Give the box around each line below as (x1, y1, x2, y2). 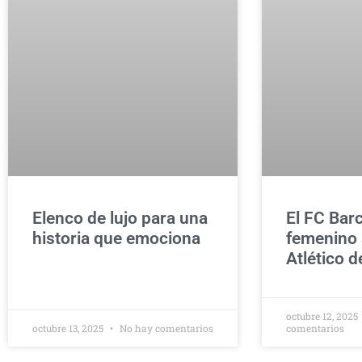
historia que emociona (32, 229, 200, 248)
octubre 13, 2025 (32, 322, 106, 335)
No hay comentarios (117, 322, 213, 335)
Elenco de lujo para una (32, 208, 208, 228)
